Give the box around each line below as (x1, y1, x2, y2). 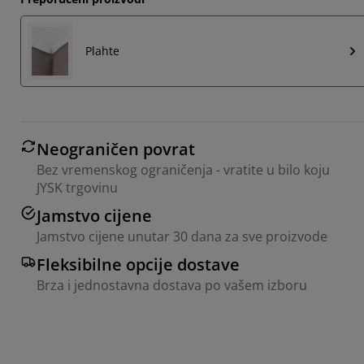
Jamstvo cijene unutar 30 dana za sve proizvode (37, 227, 327, 245)
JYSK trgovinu (37, 178, 118, 197)
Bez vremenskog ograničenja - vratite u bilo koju (37, 160, 330, 179)
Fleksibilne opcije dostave (37, 253, 240, 275)
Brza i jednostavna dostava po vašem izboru (37, 275, 307, 294)
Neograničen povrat (37, 137, 195, 160)
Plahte (85, 43, 119, 58)
